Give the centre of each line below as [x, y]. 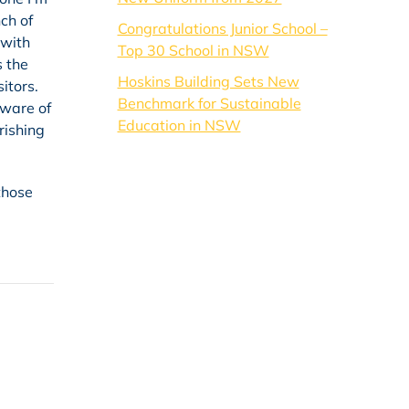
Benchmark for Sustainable [209, 103]
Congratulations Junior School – [222, 28]
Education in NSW [179, 125]
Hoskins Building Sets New [208, 81]
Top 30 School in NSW [193, 50]
